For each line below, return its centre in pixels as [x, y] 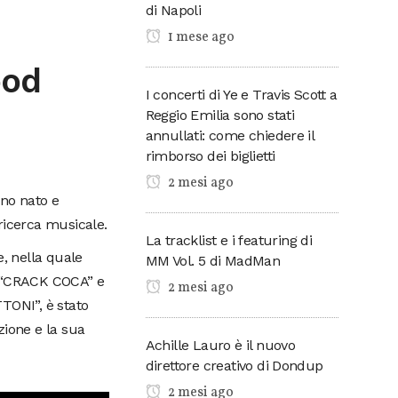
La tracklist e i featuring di [229, 240]
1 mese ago [199, 37]
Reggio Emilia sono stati [220, 115]
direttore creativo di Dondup [234, 365]
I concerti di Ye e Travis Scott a [241, 94]
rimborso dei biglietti [210, 155]
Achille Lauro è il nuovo [220, 345]
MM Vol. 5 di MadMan [213, 260]
